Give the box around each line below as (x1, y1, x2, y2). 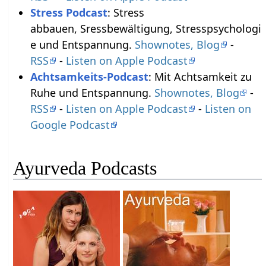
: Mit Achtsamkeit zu (148, 69, 252, 84)
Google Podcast (30, 118, 110, 132)
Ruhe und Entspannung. (30, 85, 154, 100)
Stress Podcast (30, 5, 107, 20)
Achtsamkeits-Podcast (30, 69, 148, 84)
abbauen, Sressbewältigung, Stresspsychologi (30, 21, 261, 36)
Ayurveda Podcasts (13, 157, 157, 179)
